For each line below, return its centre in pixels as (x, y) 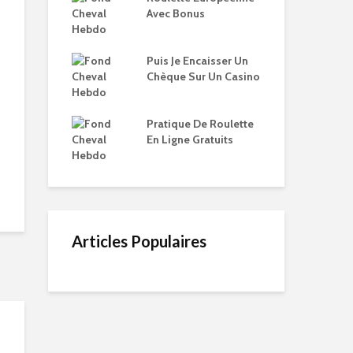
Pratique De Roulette (200, 124)
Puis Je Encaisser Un (197, 61)
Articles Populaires (139, 241)
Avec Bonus (176, 13)
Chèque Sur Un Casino (203, 76)
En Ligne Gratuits (190, 139)
